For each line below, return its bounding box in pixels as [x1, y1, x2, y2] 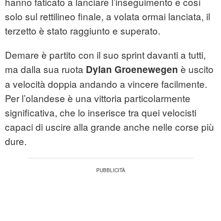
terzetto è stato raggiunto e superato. [5, 24, 160, 37]
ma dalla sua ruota [5, 62, 83, 76]
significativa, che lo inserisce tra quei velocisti [5, 106, 196, 119]
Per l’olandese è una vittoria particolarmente [5, 91, 190, 105]
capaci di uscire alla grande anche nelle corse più [5, 120, 214, 134]
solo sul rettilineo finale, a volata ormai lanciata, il [5, 9, 210, 23]
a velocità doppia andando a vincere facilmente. [5, 77, 207, 91]
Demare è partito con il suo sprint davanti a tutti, [5, 48, 206, 62]
